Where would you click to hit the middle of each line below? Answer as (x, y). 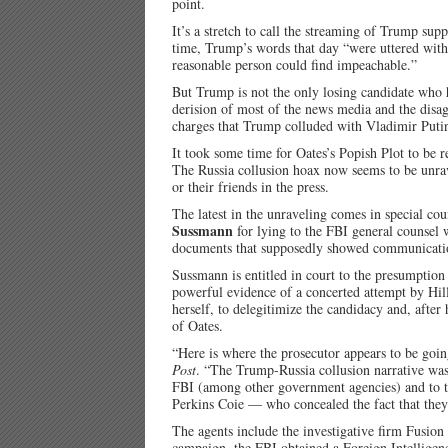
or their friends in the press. (250, 186)
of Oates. (197, 325)
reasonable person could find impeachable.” (294, 64)
